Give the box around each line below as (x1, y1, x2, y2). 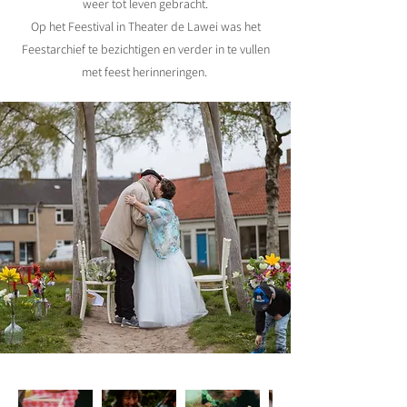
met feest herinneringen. (81, 63, 210, 80)
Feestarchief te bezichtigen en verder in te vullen (21, 40, 270, 57)
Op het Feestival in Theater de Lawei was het (30, 17, 261, 35)
